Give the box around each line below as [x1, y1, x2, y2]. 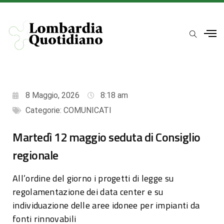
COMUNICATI [63, 105, 111, 115]
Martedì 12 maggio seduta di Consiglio [12, 127, 200, 146]
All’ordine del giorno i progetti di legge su [12, 171, 174, 185]
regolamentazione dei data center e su [12, 184, 163, 198]
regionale [12, 145, 58, 164]
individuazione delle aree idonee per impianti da [12, 198, 200, 212]
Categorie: [25, 105, 63, 115]
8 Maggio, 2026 [25, 90, 79, 100]
